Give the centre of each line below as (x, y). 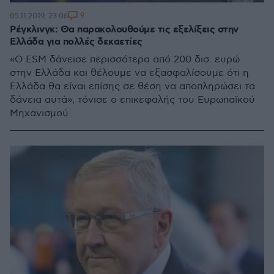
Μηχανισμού (39, 113)
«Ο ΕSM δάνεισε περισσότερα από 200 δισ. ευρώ (125, 60)
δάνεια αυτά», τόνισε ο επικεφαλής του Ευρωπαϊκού (132, 100)
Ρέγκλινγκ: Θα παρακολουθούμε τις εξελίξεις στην (124, 30)
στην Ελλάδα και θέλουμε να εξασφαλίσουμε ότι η (129, 73)
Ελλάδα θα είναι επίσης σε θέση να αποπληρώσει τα (132, 87)
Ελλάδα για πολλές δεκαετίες (76, 42)
